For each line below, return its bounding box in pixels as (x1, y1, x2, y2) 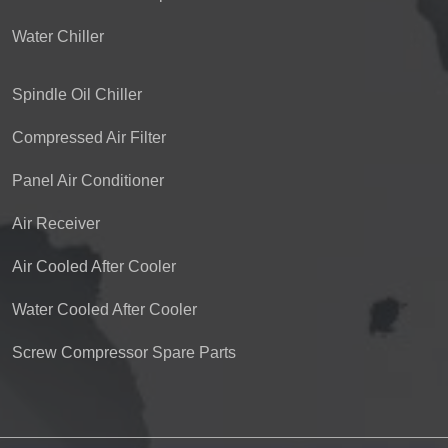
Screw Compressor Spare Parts (12, 344, 236, 361)
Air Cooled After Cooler (12, 258, 176, 275)
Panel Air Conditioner (12, 172, 164, 189)
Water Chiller (12, 28, 104, 45)
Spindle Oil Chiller (12, 86, 142, 103)
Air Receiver (12, 215, 100, 232)
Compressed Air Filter (12, 129, 166, 146)
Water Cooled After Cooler (12, 301, 197, 318)
